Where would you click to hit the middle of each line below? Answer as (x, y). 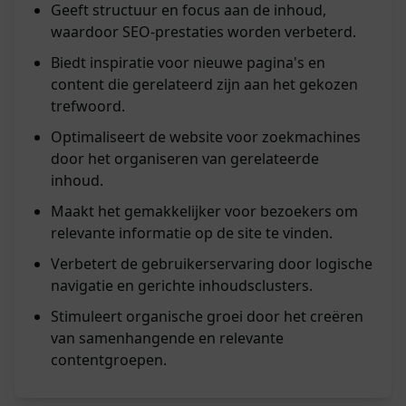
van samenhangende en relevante (167, 338)
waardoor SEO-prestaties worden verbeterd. (203, 32)
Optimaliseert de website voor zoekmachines (206, 137)
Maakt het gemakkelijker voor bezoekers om (204, 212)
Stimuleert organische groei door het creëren (207, 317)
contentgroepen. (109, 360)
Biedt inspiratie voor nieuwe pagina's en (188, 63)
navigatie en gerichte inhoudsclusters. (182, 286)
